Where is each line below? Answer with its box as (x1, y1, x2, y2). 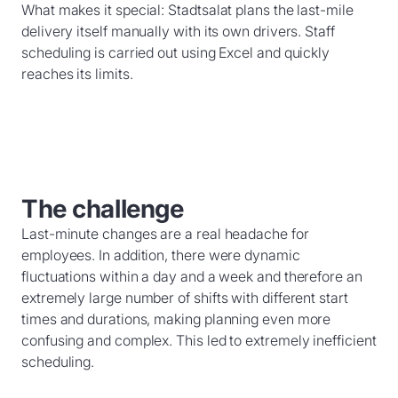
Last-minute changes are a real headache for (21, 224, 309, 243)
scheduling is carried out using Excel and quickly (21, 43, 330, 61)
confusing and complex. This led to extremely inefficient (21, 330, 377, 349)
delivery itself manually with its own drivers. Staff (21, 21, 335, 40)
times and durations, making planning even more (21, 309, 331, 328)
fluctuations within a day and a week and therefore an (21, 267, 362, 285)
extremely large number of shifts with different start (21, 288, 348, 306)
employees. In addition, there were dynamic (21, 245, 300, 264)
